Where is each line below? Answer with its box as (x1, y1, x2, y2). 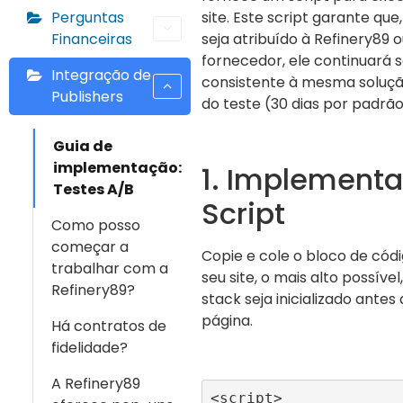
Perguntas (51, 7, 124, 28)
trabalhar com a (51, 258, 168, 279)
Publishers (51, 86, 123, 107)
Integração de (51, 65, 151, 85)
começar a (51, 237, 129, 257)
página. (201, 309, 253, 331)
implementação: (53, 157, 182, 178)
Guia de (53, 136, 112, 157)
